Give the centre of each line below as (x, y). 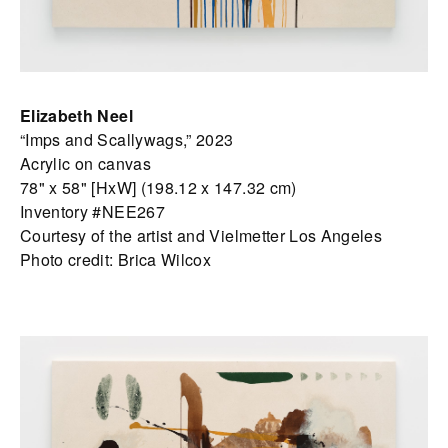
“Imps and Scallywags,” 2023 (127, 140)
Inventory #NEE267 (92, 212)
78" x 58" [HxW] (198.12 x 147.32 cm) (158, 188)
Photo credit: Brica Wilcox (116, 260)
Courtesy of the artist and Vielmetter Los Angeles (201, 236)
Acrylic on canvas (85, 164)
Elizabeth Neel (76, 116)
